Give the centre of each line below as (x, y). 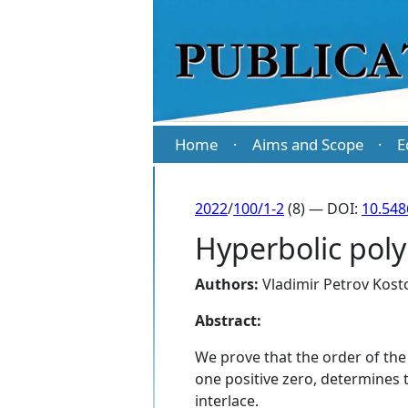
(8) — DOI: (323, 209)
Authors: (227, 285)
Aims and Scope (307, 145)
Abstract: (228, 321)
